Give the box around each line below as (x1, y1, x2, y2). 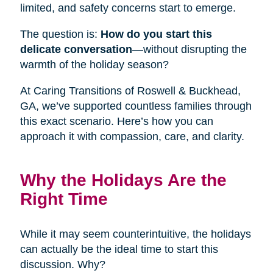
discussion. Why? (19, 258, 105, 271)
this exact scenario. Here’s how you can (19, 115, 213, 128)
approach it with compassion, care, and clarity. (19, 130, 244, 143)
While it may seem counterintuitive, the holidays (19, 228, 251, 241)
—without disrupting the (132, 43, 247, 56)
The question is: (19, 28, 101, 41)
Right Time (19, 189, 108, 209)
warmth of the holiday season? (19, 58, 169, 71)
